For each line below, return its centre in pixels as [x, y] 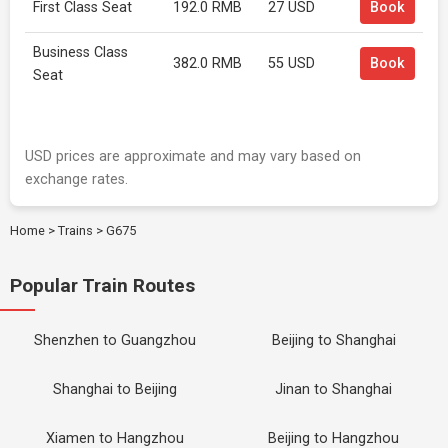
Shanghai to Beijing [114, 389]
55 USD [291, 63]
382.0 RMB [207, 63]
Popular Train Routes [102, 285]
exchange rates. [76, 179]
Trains [75, 230]
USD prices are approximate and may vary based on [193, 156]
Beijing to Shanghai [333, 340]
